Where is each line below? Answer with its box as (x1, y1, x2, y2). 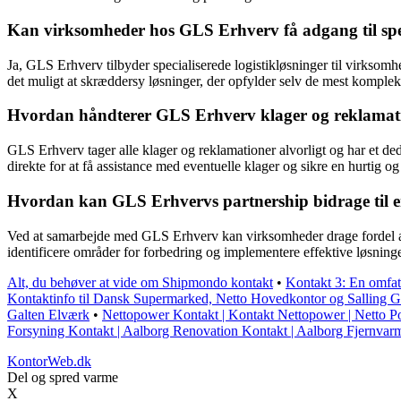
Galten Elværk (7, 306, 90, 322)
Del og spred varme (7, 369, 118, 385)
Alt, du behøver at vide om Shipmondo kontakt (7, 274, 273, 290)
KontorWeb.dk (7, 353, 91, 369)
